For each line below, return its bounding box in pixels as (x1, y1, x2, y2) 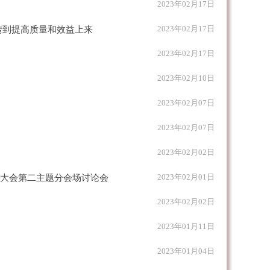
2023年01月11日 (157, 222, 215, 231)
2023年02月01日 (157, 172, 215, 181)
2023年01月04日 (157, 246, 215, 256)
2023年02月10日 (157, 74, 215, 83)
